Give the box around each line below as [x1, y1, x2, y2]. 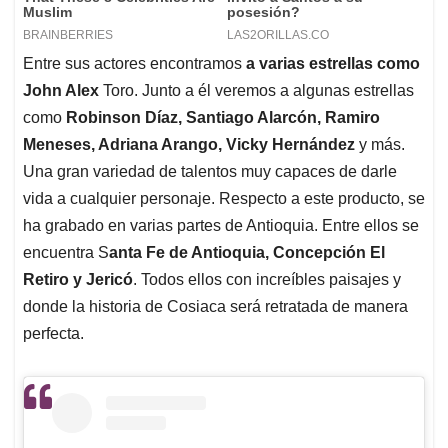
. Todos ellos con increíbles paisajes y [133, 270, 401, 288]
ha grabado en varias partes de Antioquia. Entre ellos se [23, 216, 419, 234]
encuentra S [23, 243, 109, 261]
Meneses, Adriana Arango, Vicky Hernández [23, 135, 355, 153]
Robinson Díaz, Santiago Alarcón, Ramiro [66, 108, 380, 126]
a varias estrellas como [246, 54, 420, 72]
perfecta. [23, 324, 84, 342]
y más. [355, 135, 405, 153]
